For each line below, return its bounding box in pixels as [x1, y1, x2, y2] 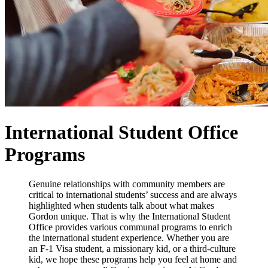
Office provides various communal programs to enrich [29, 221, 232, 232]
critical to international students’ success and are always [29, 189, 237, 200]
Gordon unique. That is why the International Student [29, 211, 230, 221]
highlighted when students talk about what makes [29, 200, 214, 211]
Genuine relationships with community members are [29, 178, 225, 189]
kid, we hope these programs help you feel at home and [29, 254, 237, 264]
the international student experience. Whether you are [29, 232, 229, 243]
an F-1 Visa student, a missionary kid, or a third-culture [29, 243, 236, 254]
